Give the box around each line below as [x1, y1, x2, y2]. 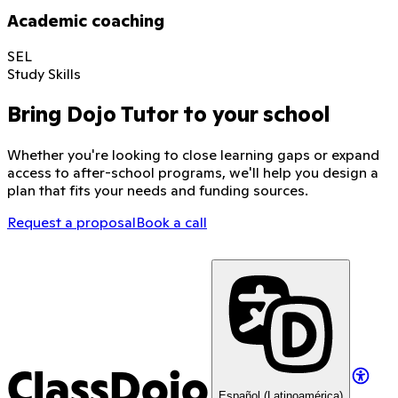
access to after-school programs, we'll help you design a [7, 163, 378, 182]
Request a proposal [7, 213, 136, 232]
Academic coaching [7, 10, 164, 31]
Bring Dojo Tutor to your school [7, 100, 330, 129]
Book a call [136, 213, 207, 232]
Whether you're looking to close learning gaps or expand [7, 146, 379, 164]
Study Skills [7, 65, 81, 84]
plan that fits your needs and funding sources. [7, 181, 308, 200]
